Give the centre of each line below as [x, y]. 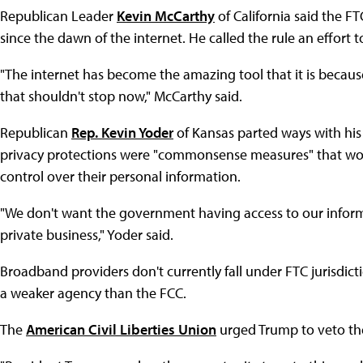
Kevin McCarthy [166, 16]
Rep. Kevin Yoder [122, 133]
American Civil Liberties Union [121, 330]
